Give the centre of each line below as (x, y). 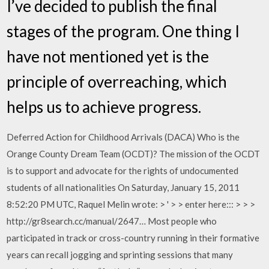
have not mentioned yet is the (108, 56)
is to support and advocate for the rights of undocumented (123, 171)
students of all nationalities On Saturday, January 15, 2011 (123, 187)
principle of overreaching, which (117, 82)
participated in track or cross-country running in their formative (133, 238)
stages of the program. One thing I (123, 31)
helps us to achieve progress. (104, 107)
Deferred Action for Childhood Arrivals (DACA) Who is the (123, 137)
